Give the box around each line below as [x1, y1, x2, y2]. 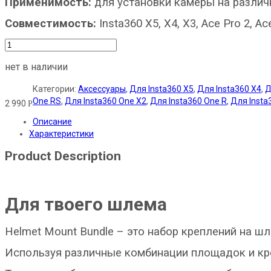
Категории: [33, 83, 78, 94]
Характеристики [29, 128, 94, 139]
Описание [33, 116, 72, 126]
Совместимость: [5, 16, 99, 30]
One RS [33, 96, 61, 106]
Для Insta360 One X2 [65, 96, 146, 106]
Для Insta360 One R [150, 96, 227, 106]
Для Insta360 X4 [197, 83, 261, 94]
